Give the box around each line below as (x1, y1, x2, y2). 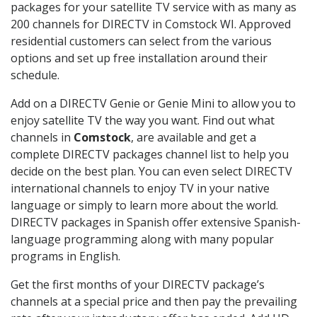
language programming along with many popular (11, 231, 274, 247)
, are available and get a (131, 129, 256, 145)
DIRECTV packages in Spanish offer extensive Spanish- (11, 214, 301, 230)
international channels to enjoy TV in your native (11, 180, 270, 196)
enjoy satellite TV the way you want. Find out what (11, 112, 275, 128)
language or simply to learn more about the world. (11, 197, 278, 213)
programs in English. (11, 248, 120, 264)
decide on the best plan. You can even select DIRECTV (11, 163, 292, 179)
